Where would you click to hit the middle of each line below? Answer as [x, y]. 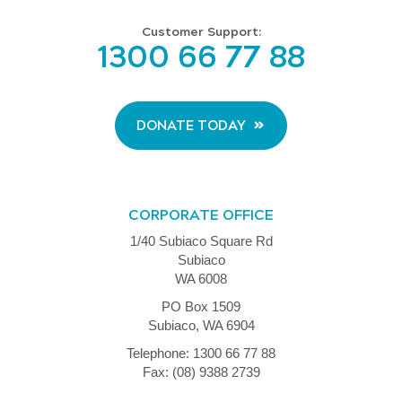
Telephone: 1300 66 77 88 [201, 353]
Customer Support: [201, 32]
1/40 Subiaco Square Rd [201, 241]
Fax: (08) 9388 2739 [201, 372]
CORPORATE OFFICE [201, 215]
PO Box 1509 [201, 306]
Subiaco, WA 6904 [201, 325]
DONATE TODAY [191, 126]
